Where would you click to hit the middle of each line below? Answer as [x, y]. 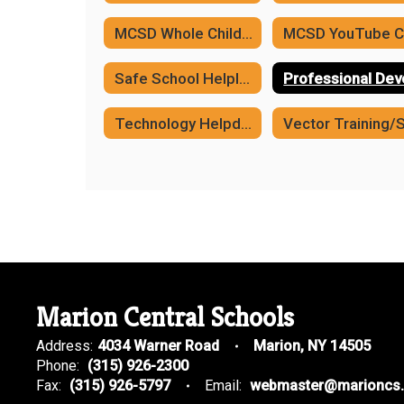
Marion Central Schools [165, 317]
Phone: [58, 366]
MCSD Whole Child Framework [247, 33]
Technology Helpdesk [246, 123]
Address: [64, 346]
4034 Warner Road [158, 346]
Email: [223, 386]
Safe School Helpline [244, 78]
